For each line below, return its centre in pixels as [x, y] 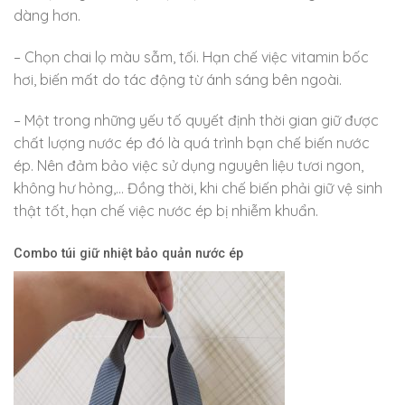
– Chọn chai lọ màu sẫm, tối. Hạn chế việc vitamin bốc [191, 57]
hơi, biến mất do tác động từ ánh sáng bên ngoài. [178, 79]
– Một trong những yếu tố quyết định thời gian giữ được [196, 121]
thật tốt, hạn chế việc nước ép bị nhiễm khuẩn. [166, 211]
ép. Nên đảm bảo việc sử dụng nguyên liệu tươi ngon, [188, 166]
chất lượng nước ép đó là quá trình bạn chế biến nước [192, 143]
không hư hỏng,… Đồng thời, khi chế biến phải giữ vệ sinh [198, 188]
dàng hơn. [47, 15]
